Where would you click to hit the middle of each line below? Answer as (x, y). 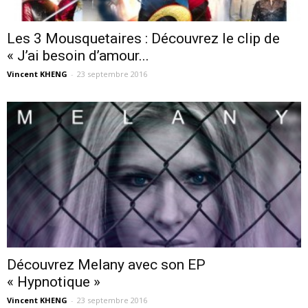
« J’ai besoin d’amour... (78, 56)
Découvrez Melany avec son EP (106, 264)
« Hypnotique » (54, 282)
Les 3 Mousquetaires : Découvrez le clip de (143, 39)
